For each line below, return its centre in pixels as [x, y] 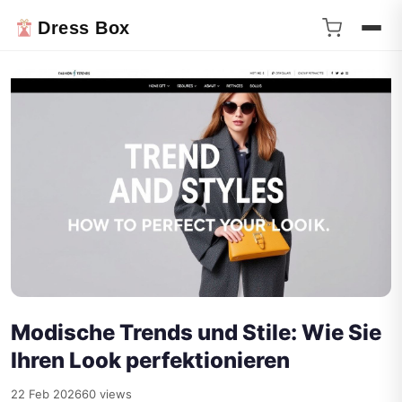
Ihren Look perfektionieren [150, 361]
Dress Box [84, 28]
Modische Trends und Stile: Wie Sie [196, 333]
